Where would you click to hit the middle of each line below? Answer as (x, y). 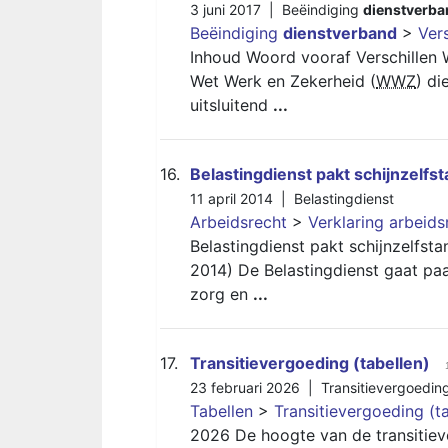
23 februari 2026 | (255, 387)
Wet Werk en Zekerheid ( (283, 81)
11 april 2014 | (242, 198)
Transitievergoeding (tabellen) (310, 363)
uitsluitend (231, 105)
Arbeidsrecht (238, 222)
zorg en (221, 294)
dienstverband (340, 33)
